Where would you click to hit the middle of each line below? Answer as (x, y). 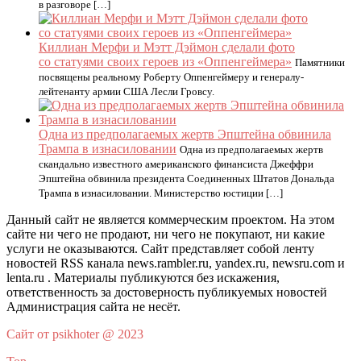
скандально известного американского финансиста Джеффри (176, 164)
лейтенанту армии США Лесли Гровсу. (127, 91)
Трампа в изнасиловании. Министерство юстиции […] (161, 193)
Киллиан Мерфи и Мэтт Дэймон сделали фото (167, 47)
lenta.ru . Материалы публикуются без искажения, (143, 278)
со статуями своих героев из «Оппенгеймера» (165, 62)
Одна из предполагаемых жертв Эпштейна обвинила (185, 134)
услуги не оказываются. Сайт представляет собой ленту (160, 249)
